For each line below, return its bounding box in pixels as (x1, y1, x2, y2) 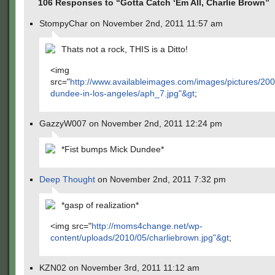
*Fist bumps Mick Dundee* (61, 144, 164, 154)
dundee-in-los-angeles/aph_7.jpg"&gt (50, 88, 195, 98)
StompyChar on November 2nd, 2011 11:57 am (39, 18, 223, 28)
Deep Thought (39, 174, 95, 184)
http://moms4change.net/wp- (91, 221, 203, 231)
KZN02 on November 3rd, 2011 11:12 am (39, 263, 199, 273)
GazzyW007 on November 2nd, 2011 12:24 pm (39, 118, 222, 128)
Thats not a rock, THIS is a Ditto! (61, 44, 188, 54)
